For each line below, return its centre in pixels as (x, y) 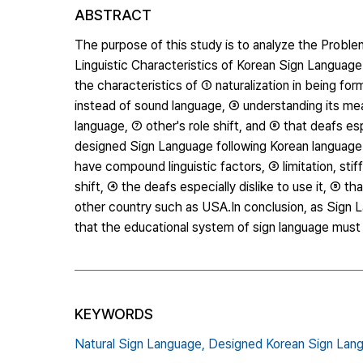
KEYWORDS (114, 314)
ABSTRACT (113, 15)
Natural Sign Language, (140, 344)
